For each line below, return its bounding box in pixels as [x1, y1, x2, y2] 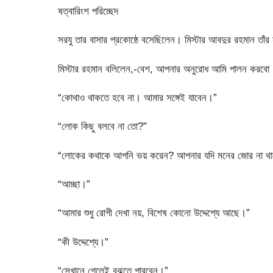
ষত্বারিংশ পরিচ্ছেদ [57, 5, 118, 18]
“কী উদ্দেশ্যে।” [57, 235, 108, 248]
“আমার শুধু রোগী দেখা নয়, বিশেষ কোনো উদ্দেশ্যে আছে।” [57, 207, 250, 219]
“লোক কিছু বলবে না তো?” [57, 120, 147, 133]
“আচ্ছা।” [57, 178, 90, 191]
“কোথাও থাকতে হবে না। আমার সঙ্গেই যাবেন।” [57, 91, 217, 104]
